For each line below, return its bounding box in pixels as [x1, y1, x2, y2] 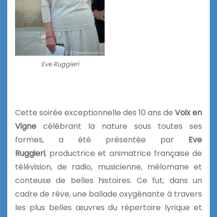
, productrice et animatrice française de [45, 147, 202, 159]
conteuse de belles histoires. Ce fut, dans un [15, 174, 202, 186]
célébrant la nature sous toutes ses [36, 120, 202, 132]
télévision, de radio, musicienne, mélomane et [15, 161, 202, 172]
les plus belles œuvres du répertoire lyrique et [15, 201, 202, 213]
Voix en [175, 107, 202, 118]
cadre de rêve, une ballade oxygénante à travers [15, 188, 202, 200]
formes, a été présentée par [15, 134, 188, 145]
